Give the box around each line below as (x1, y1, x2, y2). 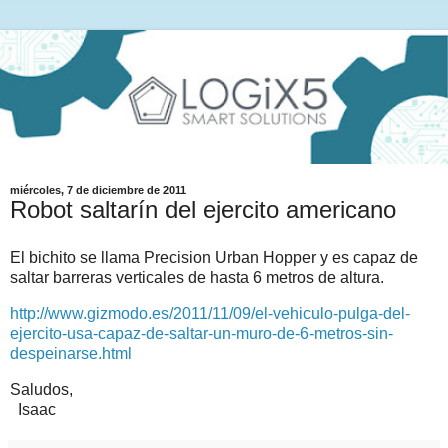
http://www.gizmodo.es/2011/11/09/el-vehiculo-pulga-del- (10, 304, 410, 322)
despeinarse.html (10, 344, 132, 362)
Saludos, (10, 380, 73, 398)
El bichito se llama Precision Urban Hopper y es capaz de (10, 249, 418, 267)
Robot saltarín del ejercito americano (10, 196, 396, 224)
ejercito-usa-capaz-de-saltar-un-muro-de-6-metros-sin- (10, 324, 393, 342)
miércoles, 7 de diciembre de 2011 (10, 184, 186, 197)
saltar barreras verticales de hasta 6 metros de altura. (10, 269, 384, 287)
